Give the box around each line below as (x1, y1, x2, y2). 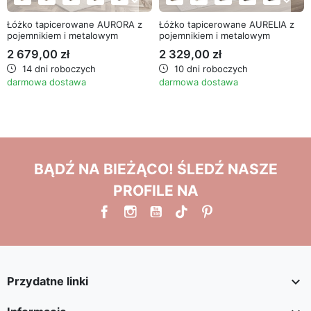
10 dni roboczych (171, 62, 248, 74)
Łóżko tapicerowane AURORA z (7, 18, 142, 30)
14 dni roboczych (19, 62, 96, 74)
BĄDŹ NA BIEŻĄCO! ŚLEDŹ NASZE (33, 160, 278, 178)
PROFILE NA (112, 181, 199, 199)
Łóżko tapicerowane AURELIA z (159, 18, 294, 30)
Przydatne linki (7, 274, 88, 289)
